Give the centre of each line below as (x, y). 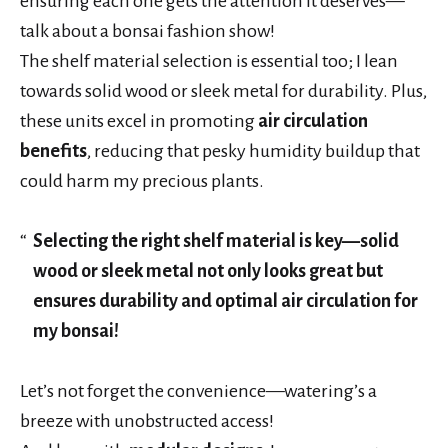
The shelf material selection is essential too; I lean (209, 60)
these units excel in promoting (139, 120)
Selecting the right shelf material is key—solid (215, 240)
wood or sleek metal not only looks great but (207, 270)
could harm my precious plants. (142, 180)
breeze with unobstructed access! (147, 420)
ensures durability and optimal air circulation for (225, 300)
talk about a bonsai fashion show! (147, 30)
